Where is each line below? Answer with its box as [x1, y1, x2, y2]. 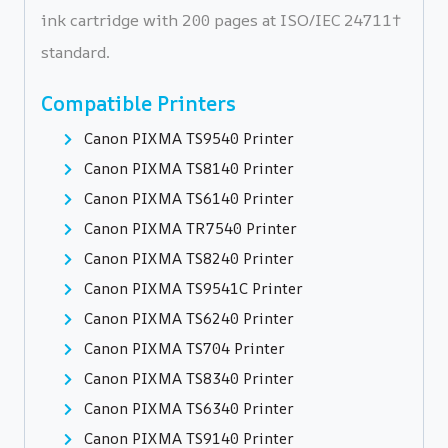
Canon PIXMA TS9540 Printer [79, 128, 294, 150]
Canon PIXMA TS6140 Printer [79, 188, 294, 210]
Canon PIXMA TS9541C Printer [79, 278, 303, 300]
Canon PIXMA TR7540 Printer [79, 218, 297, 240]
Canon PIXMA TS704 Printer [79, 338, 285, 360]
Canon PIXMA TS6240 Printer [79, 308, 294, 330]
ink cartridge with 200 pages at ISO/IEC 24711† [41, 9, 401, 32]
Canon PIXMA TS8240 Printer [79, 248, 294, 270]
